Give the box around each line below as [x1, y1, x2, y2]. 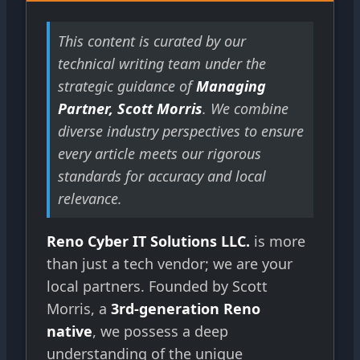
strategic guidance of [58, 76, 196, 96]
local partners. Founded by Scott [47, 276, 268, 296]
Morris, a [47, 298, 111, 318]
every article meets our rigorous [58, 143, 261, 163]
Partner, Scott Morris [58, 98, 202, 118]
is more [250, 231, 305, 251]
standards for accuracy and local [58, 166, 266, 186]
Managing [196, 76, 266, 96]
